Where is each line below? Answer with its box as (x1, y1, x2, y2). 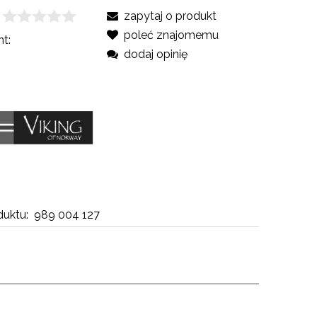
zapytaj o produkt (123, 8, 217, 23)
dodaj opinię (123, 47, 188, 61)
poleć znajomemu (123, 28, 219, 42)
